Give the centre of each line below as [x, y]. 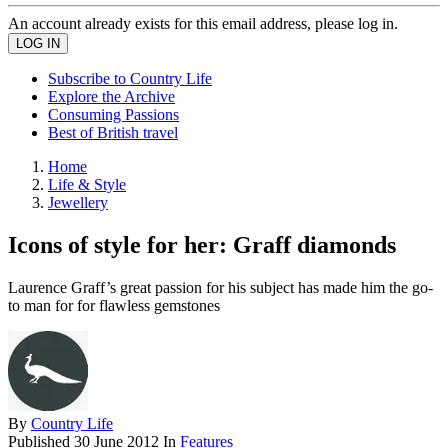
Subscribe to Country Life [130, 78]
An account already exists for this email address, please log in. [203, 23]
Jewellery [78, 202]
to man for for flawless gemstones [114, 305]
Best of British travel [113, 132]
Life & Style [87, 184]
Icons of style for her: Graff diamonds [202, 244]
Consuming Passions [113, 114]
